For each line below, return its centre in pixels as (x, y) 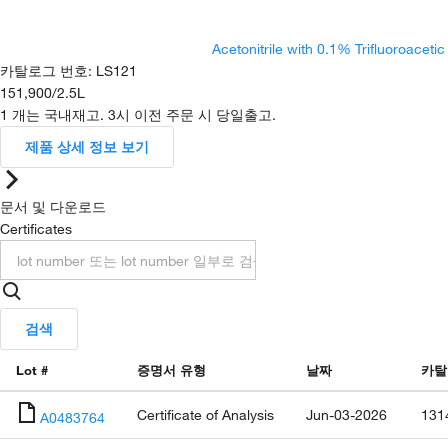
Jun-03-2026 (346, 414)
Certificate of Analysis (205, 414)
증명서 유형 (171, 370)
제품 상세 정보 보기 (87, 146)
